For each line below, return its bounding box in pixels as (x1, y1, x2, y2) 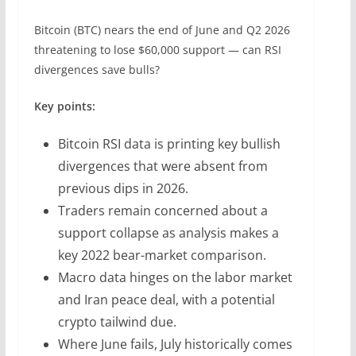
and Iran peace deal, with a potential (57, 290, 275, 308)
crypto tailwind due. (57, 312, 176, 331)
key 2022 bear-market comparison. (57, 246, 266, 264)
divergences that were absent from (57, 157, 268, 175)
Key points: (33, 98, 95, 114)
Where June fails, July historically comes (57, 335, 292, 353)
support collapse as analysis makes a (57, 223, 279, 242)
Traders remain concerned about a (57, 201, 268, 219)
